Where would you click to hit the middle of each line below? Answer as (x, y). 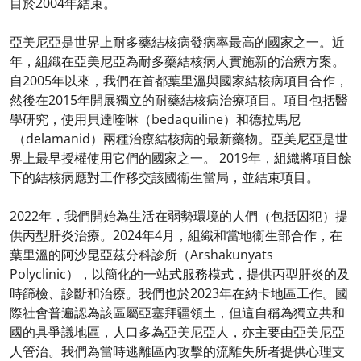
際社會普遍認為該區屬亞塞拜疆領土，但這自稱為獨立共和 (177, 312)
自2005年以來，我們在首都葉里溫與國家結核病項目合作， (179, 80)
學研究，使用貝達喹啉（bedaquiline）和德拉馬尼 (155, 119)
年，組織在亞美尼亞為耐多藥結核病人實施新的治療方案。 (177, 61)
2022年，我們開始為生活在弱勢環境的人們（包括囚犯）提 (179, 216)
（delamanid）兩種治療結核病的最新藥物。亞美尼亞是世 (179, 138)
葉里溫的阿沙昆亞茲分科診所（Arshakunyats (141, 254)
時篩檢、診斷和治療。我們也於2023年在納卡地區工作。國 (179, 293)
